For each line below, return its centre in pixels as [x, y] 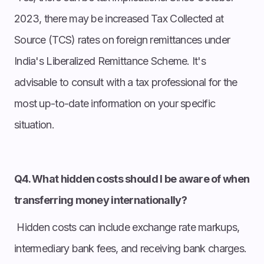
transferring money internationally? [100, 200]
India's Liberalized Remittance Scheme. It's [110, 61]
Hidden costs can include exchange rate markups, [127, 227]
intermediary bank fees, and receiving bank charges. [131, 248]
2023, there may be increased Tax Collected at [119, 18]
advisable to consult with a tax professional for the [126, 82]
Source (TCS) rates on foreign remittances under [122, 39]
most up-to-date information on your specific [115, 103]
